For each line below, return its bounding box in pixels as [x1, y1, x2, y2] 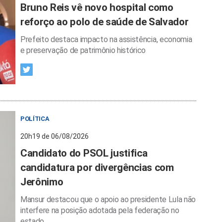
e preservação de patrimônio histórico [20, 46, 146, 55]
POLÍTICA [20, 115, 50, 122]
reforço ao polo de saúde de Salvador [20, 16, 189, 28]
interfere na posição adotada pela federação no [20, 206, 179, 215]
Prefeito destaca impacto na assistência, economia [20, 35, 192, 44]
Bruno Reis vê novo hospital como [20, 1, 173, 13]
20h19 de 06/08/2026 [20, 132, 89, 140]
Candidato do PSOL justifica [20, 147, 148, 159]
